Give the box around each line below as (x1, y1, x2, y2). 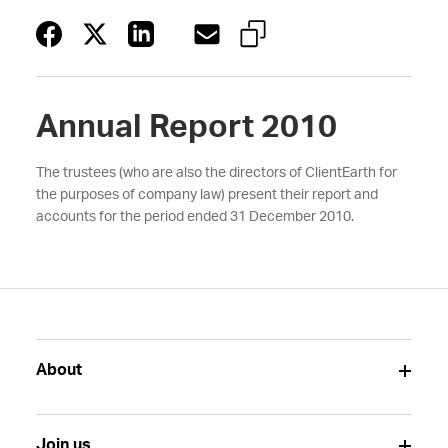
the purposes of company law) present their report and (35, 188, 378, 202)
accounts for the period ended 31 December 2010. (35, 210, 354, 224)
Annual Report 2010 (35, 111, 337, 143)
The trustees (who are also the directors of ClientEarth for (35, 166, 397, 180)
